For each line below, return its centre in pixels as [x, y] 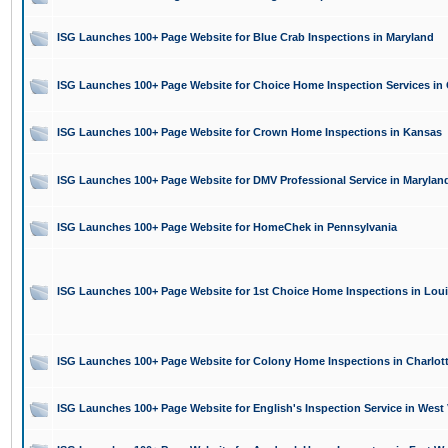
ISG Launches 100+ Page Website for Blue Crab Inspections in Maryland [245, 37]
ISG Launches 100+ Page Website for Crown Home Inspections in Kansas [249, 132]
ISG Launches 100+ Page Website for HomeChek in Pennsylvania [227, 227]
